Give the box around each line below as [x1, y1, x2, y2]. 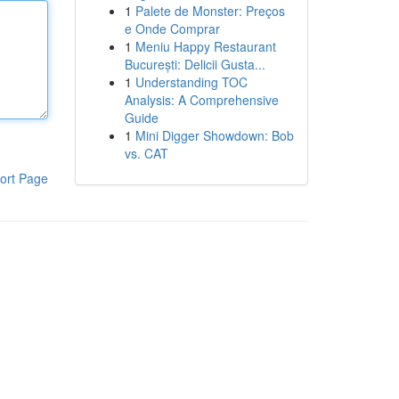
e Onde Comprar [124, 20, 220, 37]
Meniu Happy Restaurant [134, 37, 276, 55]
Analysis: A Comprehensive [124, 91, 279, 109]
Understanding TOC [134, 73, 248, 91]
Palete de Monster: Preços [134, 2, 285, 20]
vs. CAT [124, 144, 168, 162]
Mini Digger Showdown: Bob [134, 126, 294, 144]
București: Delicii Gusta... [124, 55, 265, 73]
